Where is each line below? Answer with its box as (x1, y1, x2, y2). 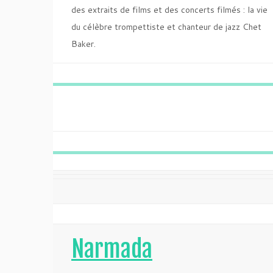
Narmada (71, 235, 152, 263)
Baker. (71, 38, 96, 50)
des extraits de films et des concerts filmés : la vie (71, 4, 268, 16)
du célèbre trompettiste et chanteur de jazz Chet (71, 21, 261, 33)
